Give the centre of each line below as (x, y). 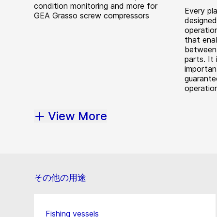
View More (77, 116)
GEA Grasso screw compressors (92, 15)
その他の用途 (60, 178)
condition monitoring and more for (96, 6)
